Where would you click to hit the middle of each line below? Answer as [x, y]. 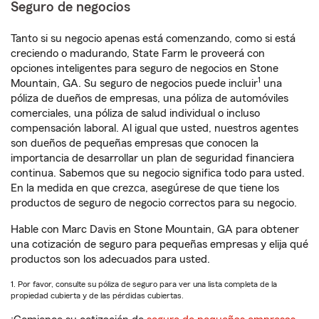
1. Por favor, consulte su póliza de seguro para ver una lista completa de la [144, 284]
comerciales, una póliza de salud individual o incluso [135, 113]
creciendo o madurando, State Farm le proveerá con [138, 53]
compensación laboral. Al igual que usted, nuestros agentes [155, 128]
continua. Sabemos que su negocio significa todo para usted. [158, 173]
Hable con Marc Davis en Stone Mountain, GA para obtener [155, 229]
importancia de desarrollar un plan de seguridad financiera [152, 158]
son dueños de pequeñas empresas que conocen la [135, 143]
